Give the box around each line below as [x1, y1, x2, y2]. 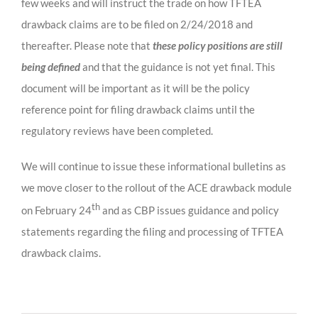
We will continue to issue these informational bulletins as [21, 159, 286, 172]
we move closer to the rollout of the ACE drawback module [21, 180, 292, 194]
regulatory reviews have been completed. [21, 124, 213, 137]
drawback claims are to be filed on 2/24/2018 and [21, 17, 253, 31]
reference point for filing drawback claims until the [21, 102, 255, 116]
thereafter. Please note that [21, 38, 153, 52]
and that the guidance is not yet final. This [80, 60, 275, 73]
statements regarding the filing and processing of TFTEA [21, 224, 283, 238]
